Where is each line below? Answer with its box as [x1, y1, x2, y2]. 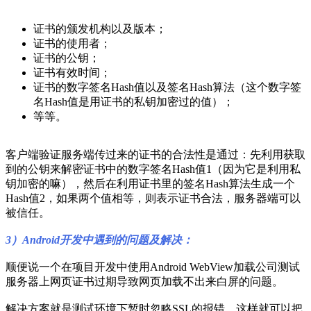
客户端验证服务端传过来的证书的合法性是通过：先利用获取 [6, 148, 305, 160]
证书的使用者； [33, 37, 111, 49]
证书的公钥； [33, 51, 100, 64]
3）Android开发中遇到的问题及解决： [6, 233, 193, 246]
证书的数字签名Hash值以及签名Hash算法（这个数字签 [33, 81, 301, 93]
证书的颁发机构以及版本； [33, 22, 167, 35]
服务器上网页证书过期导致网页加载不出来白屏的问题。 [6, 275, 283, 287]
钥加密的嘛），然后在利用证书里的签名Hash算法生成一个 [6, 177, 295, 190]
